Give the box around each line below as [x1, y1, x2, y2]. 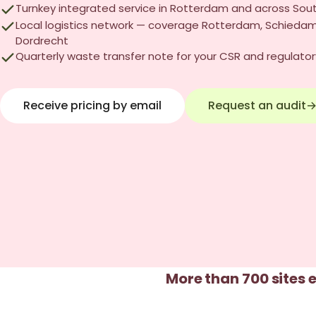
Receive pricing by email [23, 97, 162, 114]
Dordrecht [16, 33, 68, 48]
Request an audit [208, 97, 306, 114]
